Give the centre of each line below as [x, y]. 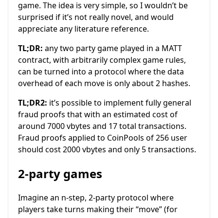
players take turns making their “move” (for [98, 209]
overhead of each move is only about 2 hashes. [104, 83]
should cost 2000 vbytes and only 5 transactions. [107, 149]
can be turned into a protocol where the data [101, 71]
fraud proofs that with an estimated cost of [98, 114]
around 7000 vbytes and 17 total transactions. [102, 126]
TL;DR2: [33, 102]
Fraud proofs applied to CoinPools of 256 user [103, 137]
